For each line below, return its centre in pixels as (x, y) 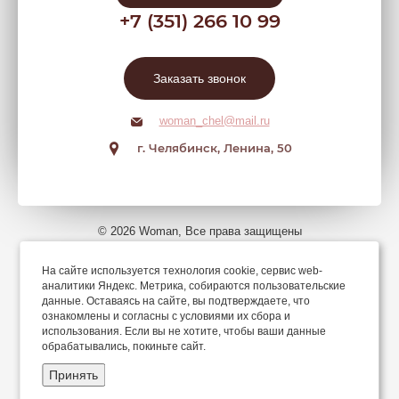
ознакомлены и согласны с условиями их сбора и (167, 316)
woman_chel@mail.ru (214, 121)
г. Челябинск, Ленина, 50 (214, 148)
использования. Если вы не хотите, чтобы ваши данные (184, 331)
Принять (74, 375)
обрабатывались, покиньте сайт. (124, 346)
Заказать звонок (199, 78)
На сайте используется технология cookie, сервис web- (183, 271)
